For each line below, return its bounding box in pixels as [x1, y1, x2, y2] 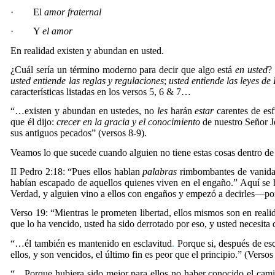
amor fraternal [44, 7, 102, 17]
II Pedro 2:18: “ [10, 166, 72, 177]
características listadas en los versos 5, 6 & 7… [10, 86, 192, 97]
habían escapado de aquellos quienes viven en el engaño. [10, 177, 234, 188]
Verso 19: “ [10, 207, 55, 219]
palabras [142, 166, 177, 177]
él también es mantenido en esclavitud [25, 238, 172, 249]
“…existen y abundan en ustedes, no [10, 106, 157, 117]
